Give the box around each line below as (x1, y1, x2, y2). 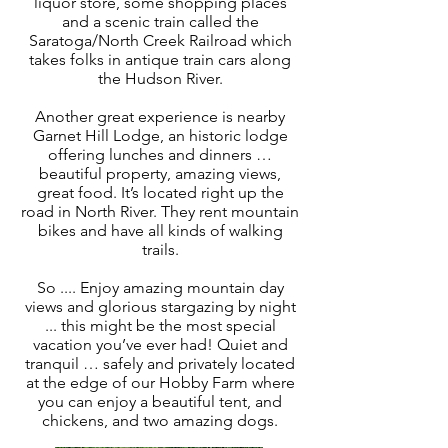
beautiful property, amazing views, (39, 163, 281, 183)
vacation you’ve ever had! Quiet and (32, 334, 288, 354)
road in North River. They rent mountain (21, 201, 299, 221)
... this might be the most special (44, 315, 276, 335)
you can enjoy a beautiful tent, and (38, 391, 282, 411)
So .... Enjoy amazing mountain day (36, 277, 284, 297)
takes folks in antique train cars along (29, 49, 291, 69)
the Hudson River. (97, 68, 223, 88)
